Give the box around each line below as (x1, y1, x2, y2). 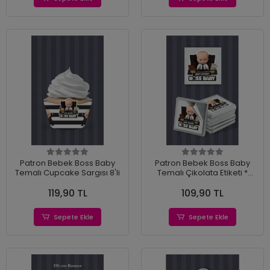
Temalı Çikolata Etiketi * (157, 167, 248, 178)
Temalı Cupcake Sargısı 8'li (15, 167, 120, 178)
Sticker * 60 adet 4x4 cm (155, 177, 250, 188)
